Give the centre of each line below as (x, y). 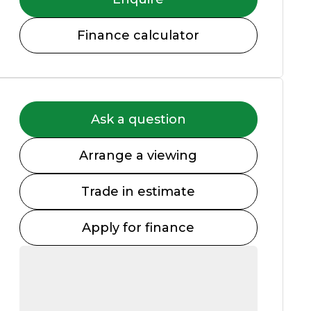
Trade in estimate (138, 192)
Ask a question (138, 120)
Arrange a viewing (138, 156)
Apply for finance (138, 228)
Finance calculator (138, 36)
